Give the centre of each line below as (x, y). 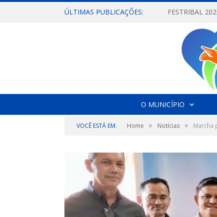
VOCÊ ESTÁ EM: (97, 126)
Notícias (169, 126)
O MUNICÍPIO (163, 104)
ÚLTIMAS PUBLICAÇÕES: (104, 12)
